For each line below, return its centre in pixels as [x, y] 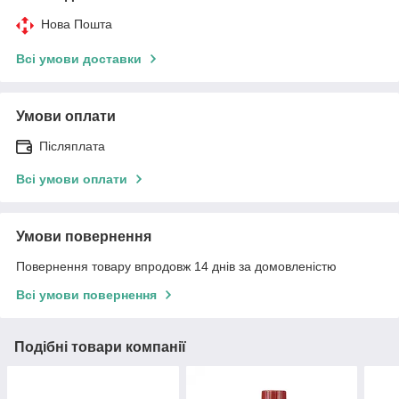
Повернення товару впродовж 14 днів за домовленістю [176, 266]
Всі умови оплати [72, 179]
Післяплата [72, 146]
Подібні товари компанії [100, 346]
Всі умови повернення [86, 294]
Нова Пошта [77, 24]
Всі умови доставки [79, 58]
